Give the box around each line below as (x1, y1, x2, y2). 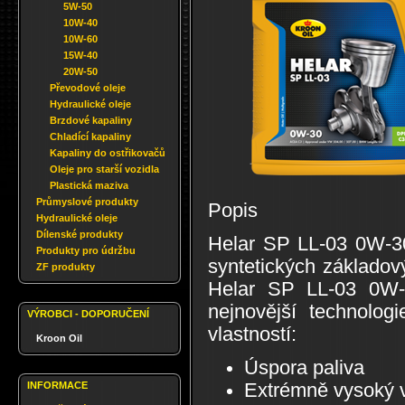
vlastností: (208, 324, 297, 345)
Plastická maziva (50, 180, 128, 191)
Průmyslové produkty (36, 196, 138, 207)
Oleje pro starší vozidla (50, 164, 159, 174)
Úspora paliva (244, 357, 364, 379)
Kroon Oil (36, 333, 82, 344)
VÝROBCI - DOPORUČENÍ (27, 308, 149, 319)
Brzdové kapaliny (50, 115, 132, 126)
